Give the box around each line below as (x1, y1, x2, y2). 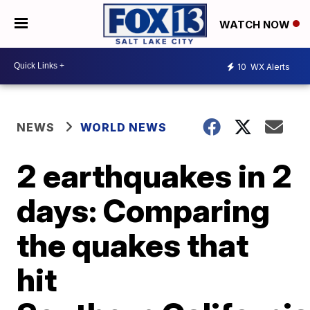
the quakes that (17, 225, 249, 264)
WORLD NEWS (80, 120, 167, 134)
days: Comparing (17, 190, 271, 230)
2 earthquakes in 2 (17, 156, 293, 195)
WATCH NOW (219, 17, 293, 31)
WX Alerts (248, 62, 290, 73)
